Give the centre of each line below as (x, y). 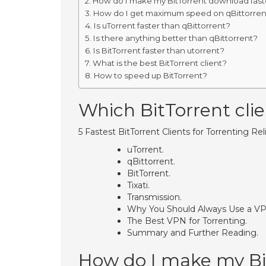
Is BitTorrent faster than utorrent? (159, 50)
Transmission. (154, 197)
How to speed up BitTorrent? (150, 75)
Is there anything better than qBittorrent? (175, 38)
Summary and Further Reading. (193, 233)
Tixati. (138, 185)
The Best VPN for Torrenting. (187, 221)
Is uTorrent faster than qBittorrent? (162, 26)
